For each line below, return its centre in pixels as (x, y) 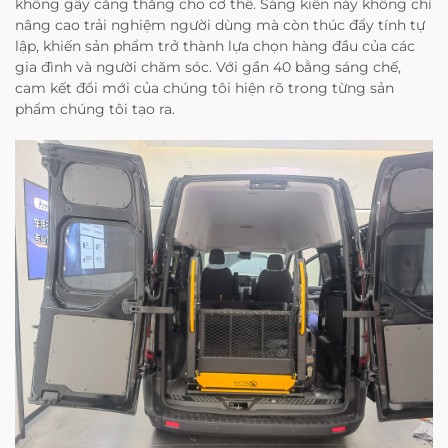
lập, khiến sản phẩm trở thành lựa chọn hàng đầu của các (215, 45)
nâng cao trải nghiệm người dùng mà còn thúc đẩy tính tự (220, 24)
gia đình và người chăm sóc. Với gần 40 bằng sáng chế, (208, 66)
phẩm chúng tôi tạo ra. (95, 108)
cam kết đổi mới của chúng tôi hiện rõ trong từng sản (204, 87)
